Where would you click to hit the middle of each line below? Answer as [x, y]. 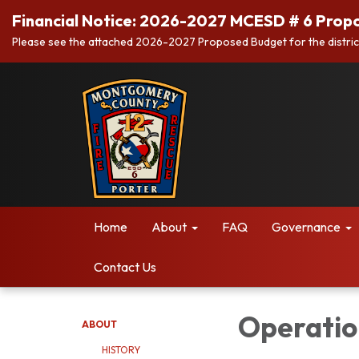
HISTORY [121, 350]
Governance [306, 227]
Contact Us [125, 267]
